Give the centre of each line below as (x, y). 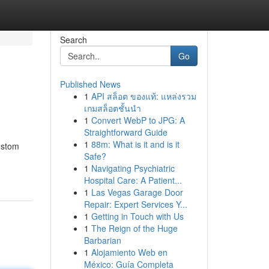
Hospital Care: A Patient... (133, 180)
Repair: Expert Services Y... (135, 204)
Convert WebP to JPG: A (138, 120)
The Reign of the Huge (134, 228)
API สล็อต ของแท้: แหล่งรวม (144, 96)
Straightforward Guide (125, 132)
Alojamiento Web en (129, 252)
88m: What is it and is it (135, 144)
